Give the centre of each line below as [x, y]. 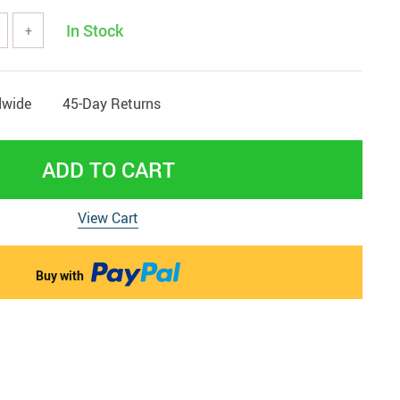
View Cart [108, 218]
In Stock [95, 30]
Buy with [61, 275]
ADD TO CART [108, 170]
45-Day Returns [112, 104]
